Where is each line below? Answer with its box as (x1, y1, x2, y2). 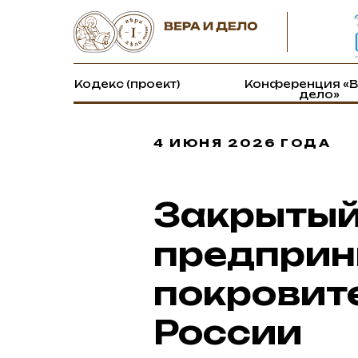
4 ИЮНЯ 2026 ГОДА (153, 136, 331, 149)
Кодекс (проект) (74, 78, 180, 90)
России (153, 312, 302, 352)
